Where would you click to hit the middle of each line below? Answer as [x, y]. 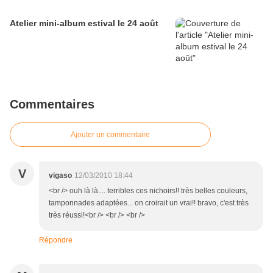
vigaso [60, 176]
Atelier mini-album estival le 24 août [84, 23]
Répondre [56, 240]
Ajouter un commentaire [110, 135]
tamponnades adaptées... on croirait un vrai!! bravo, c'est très [149, 203]
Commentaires [52, 105]
